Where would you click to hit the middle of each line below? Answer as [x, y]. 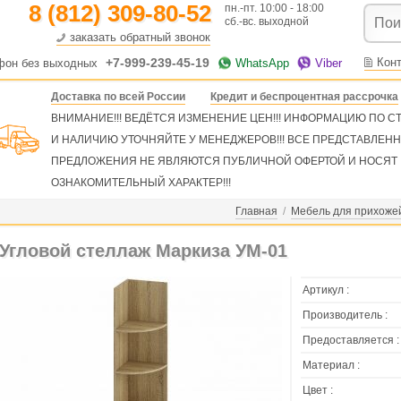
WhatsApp [262, 63]
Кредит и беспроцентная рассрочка [304, 97]
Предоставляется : [351, 340]
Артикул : [326, 290]
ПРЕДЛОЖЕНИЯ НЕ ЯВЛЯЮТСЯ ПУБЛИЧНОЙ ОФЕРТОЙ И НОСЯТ [224, 161]
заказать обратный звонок [140, 37]
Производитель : [345, 315]
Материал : [331, 365]
